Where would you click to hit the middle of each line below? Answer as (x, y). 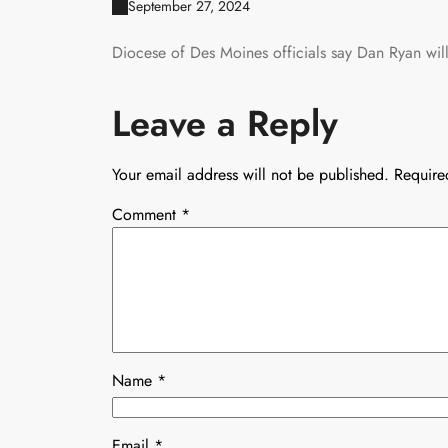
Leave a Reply (225, 123)
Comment (146, 214)
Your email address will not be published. (250, 174)
